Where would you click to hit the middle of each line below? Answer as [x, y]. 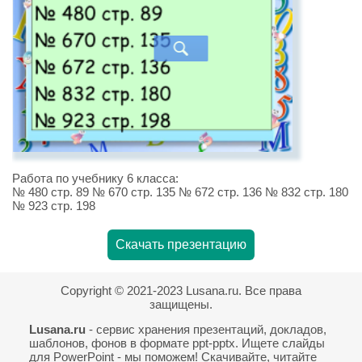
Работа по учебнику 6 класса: [95, 178]
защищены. [181, 304]
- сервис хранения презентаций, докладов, [206, 329]
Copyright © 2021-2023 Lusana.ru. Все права [181, 290]
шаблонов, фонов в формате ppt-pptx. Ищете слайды [177, 343]
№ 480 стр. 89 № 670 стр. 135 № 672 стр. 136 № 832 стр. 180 [180, 192]
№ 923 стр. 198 [54, 205]
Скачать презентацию [181, 244]
